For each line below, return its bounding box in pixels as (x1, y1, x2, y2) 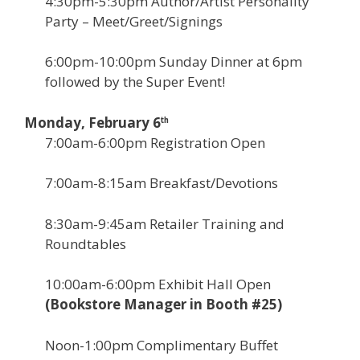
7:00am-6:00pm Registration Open (44, 133, 265, 152)
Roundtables (44, 234, 126, 253)
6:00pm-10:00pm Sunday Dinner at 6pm (44, 52, 302, 72)
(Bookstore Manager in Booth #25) (44, 295, 282, 314)
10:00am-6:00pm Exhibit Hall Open (44, 275, 271, 294)
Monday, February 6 (24, 112, 161, 132)
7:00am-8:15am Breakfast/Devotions (44, 174, 278, 193)
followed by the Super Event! (44, 72, 225, 92)
